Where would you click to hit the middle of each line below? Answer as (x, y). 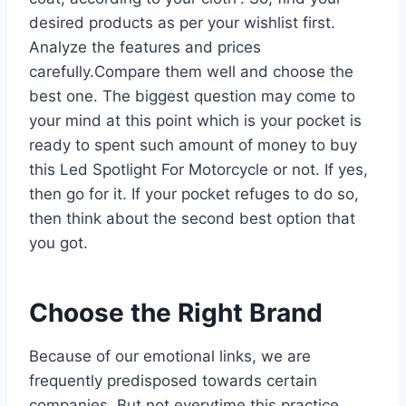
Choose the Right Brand (176, 312)
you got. (58, 242)
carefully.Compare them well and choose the (191, 71)
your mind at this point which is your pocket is (195, 120)
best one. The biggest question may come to (192, 96)
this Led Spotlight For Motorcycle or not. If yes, (198, 169)
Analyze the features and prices (145, 47)
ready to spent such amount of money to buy (193, 145)
